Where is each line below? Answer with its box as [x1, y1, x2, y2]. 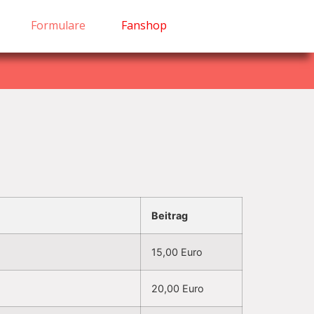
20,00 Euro [151, 282, 204, 295]
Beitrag [151, 210, 188, 222]
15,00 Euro [151, 246, 203, 259]
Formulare [31, 18, 86, 33]
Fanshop [121, 18, 167, 33]
